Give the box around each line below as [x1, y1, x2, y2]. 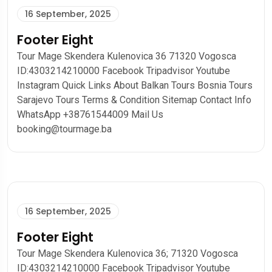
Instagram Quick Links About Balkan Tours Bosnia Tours [17, 80, 253, 91]
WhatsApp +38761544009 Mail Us [17, 109, 163, 120]
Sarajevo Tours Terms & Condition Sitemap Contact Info [17, 94, 251, 106]
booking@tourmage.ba [17, 123, 112, 135]
